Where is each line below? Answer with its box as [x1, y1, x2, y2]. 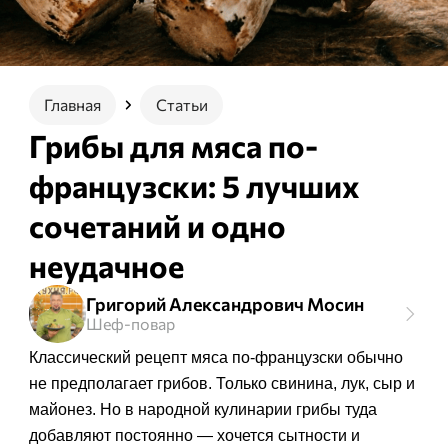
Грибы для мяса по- [28, 126, 318, 165]
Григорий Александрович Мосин [86, 293, 365, 316]
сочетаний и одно [28, 206, 286, 245]
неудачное [28, 246, 184, 285]
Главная [44, 94, 102, 114]
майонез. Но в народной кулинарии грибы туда [28, 400, 377, 418]
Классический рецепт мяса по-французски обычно [28, 348, 403, 366]
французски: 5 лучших [28, 166, 360, 205]
